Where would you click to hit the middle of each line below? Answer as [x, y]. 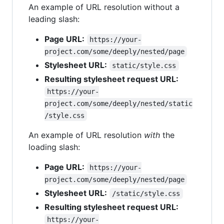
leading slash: [54, 19]
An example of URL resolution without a [104, 7]
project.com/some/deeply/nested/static [118, 104]
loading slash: [54, 147]
